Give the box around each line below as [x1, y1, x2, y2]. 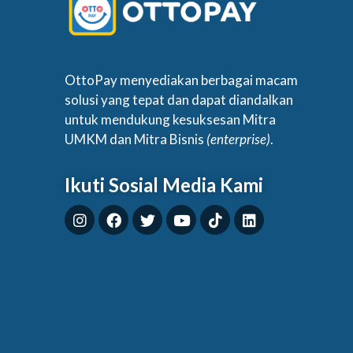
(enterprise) [206, 130, 270, 147]
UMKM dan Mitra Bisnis [65, 130, 206, 147]
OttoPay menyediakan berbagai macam [65, 71, 298, 88]
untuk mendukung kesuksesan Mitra [65, 110, 276, 128]
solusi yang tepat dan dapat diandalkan [65, 91, 293, 108]
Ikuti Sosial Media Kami [65, 173, 263, 197]
